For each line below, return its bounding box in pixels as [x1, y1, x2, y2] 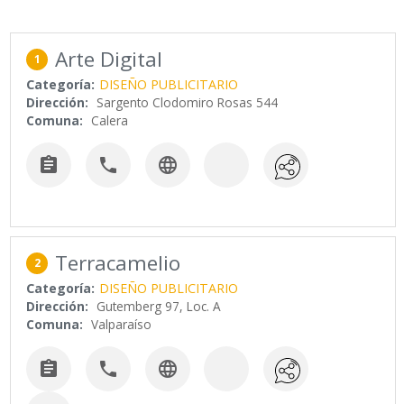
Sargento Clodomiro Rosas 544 [96, 94, 279, 112]
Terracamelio [55, 248, 181, 277]
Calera [91, 112, 129, 130]
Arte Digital [55, 45, 163, 74]
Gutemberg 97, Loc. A [96, 297, 222, 315]
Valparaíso [91, 315, 152, 333]
